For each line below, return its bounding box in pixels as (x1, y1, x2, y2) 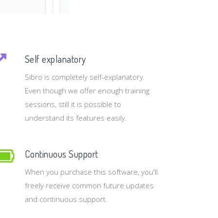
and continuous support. (24, 194, 108, 204)
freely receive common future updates (24, 180, 154, 190)
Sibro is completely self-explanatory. (24, 72, 145, 82)
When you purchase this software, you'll (24, 166, 158, 177)
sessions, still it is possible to (24, 99, 121, 109)
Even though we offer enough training (24, 85, 149, 95)
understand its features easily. (24, 112, 127, 123)
